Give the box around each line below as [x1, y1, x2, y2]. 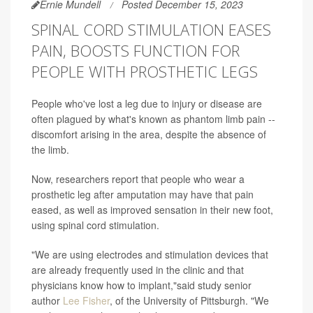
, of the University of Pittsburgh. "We [110, 293, 269, 307]
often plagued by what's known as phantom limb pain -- [31, 112, 275, 126]
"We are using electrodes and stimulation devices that [31, 247, 268, 261]
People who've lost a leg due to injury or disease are [31, 96, 262, 110]
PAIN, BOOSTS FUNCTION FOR [31, 40, 240, 61]
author [31, 293, 63, 307]
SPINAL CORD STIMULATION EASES [31, 19, 271, 40]
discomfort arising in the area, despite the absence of [31, 127, 266, 141]
